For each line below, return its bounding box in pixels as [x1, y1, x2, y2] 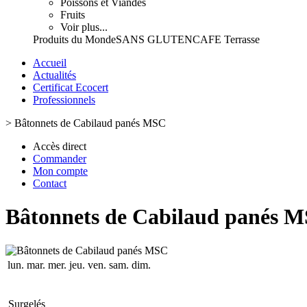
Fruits [60, 9, 85, 21]
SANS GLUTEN [116, 34, 193, 45]
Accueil [33, 57, 66, 69]
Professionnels [33, 94, 95, 106]
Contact [33, 177, 66, 189]
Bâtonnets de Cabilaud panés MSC [14, 117, 166, 129]
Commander [33, 153, 86, 164]
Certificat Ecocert [33, 82, 108, 93]
